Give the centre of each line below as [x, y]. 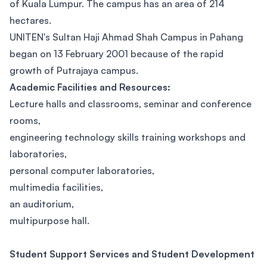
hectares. [32, 20]
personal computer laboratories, [82, 170]
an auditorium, [43, 204]
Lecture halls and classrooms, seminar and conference [131, 104]
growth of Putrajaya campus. [75, 70]
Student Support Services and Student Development [132, 254]
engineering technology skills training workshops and [128, 137]
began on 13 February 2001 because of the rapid [117, 54]
